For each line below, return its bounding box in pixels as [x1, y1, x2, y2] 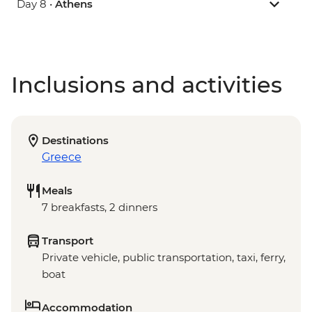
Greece [42, 150, 81, 164]
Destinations [42, 134, 109, 148]
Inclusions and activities [11, 71, 282, 99]
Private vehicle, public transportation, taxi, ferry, [42, 251, 286, 265]
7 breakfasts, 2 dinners [42, 201, 157, 214]
